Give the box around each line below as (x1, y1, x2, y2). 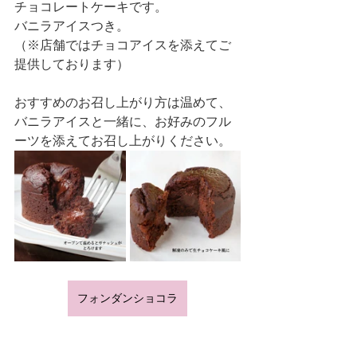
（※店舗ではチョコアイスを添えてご (14, 37, 231, 53)
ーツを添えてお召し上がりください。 (14, 132, 231, 149)
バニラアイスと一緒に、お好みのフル (14, 113, 231, 130)
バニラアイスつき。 (14, 18, 129, 34)
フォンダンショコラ (77, 291, 178, 305)
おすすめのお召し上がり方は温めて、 (14, 94, 231, 111)
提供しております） (14, 56, 129, 73)
